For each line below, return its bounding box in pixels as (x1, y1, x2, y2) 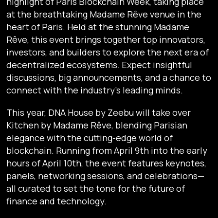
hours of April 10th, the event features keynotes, (6, 157, 207, 169)
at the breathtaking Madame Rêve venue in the (6, 8, 202, 20)
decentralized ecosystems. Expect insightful (6, 59, 193, 71)
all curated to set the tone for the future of (6, 182, 185, 195)
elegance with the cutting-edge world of (6, 132, 173, 144)
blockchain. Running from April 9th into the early (6, 145, 208, 157)
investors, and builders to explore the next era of (6, 46, 209, 58)
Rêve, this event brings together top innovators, (6, 34, 206, 46)
